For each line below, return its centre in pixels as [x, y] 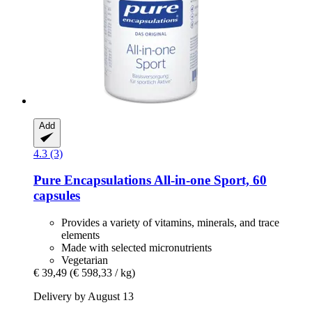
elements [80, 235]
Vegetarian [85, 260]
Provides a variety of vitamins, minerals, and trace [170, 223]
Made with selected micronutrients [136, 248]
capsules [57, 196]
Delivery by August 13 [84, 297]
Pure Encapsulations [92, 180]
